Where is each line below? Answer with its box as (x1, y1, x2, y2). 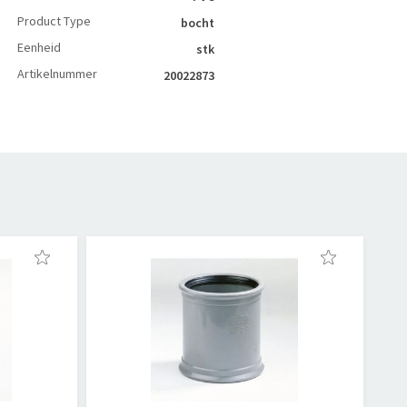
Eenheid (16, 39, 61, 55)
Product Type (16, 13, 91, 29)
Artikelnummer (16, 65, 97, 82)
